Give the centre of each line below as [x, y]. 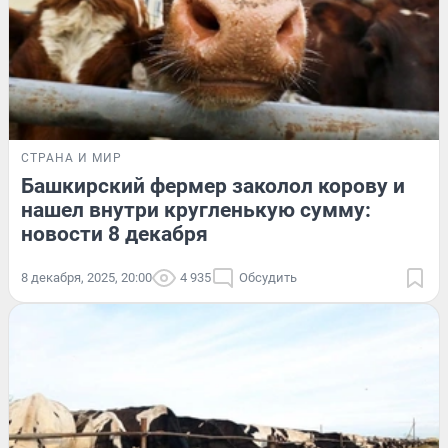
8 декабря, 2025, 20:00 [86, 278]
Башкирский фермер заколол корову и [213, 186]
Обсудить [268, 278]
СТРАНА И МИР [71, 158]
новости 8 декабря [114, 234]
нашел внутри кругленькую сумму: [196, 210]
